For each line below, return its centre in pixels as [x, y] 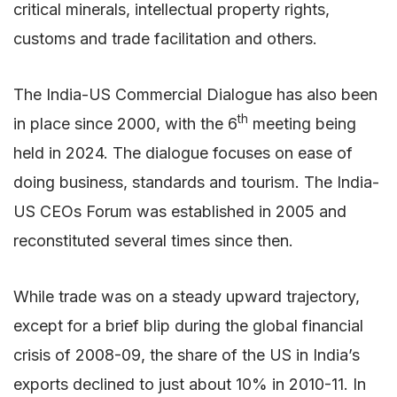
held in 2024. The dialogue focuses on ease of [183, 152]
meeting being [302, 123]
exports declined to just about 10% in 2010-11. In [190, 384]
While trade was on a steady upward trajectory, [187, 296]
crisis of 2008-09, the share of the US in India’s [187, 354]
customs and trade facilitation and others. [165, 38]
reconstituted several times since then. [153, 240]
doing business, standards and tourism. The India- [196, 182]
